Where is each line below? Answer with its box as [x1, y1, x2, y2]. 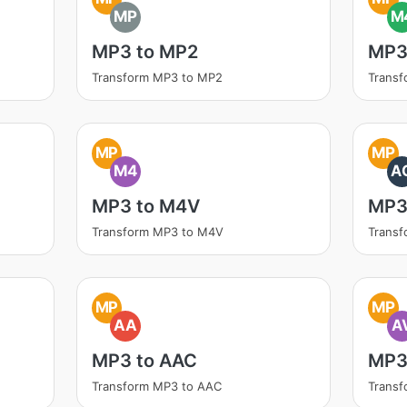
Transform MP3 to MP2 [91, 70, 223, 84]
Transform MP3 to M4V [91, 224, 223, 239]
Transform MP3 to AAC [91, 379, 222, 393]
